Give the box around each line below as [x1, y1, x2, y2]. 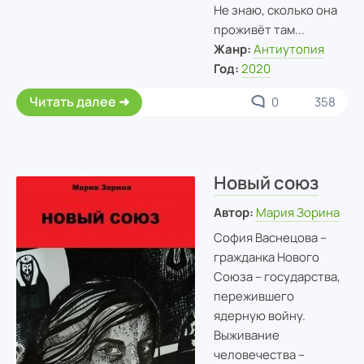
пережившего [213, 288, 294, 305]
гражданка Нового [213, 249, 319, 266]
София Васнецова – [213, 229, 327, 247]
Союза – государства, [213, 268, 340, 286]
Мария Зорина [256, 203, 340, 221]
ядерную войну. [213, 307, 305, 325]
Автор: [213, 203, 253, 221]
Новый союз [213, 170, 318, 195]
